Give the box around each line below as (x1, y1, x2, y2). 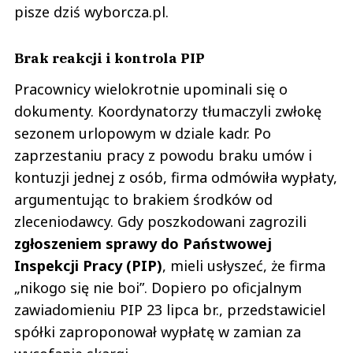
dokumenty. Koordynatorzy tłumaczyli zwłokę (14, 101, 321, 121)
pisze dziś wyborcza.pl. (14, 2, 169, 21)
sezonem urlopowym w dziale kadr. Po (14, 123, 271, 143)
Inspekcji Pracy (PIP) (14, 255, 162, 275)
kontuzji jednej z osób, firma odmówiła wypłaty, (14, 167, 337, 187)
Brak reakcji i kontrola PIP (14, 48, 205, 67)
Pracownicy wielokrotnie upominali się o (14, 79, 288, 98)
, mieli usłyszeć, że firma (162, 255, 325, 275)
